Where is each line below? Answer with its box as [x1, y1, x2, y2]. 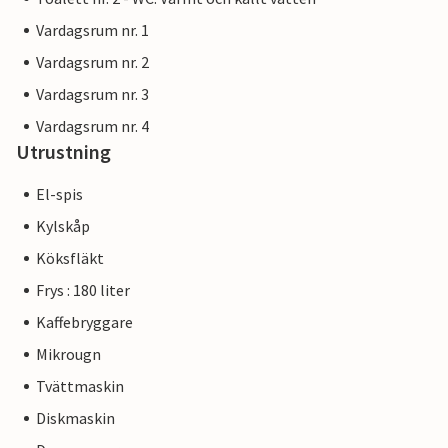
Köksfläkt [36, 248, 104, 269]
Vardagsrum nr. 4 [36, 116, 149, 137]
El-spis [36, 184, 83, 205]
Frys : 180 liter [36, 280, 130, 301]
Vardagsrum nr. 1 [36, 20, 149, 41]
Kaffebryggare [36, 312, 133, 333]
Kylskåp [36, 216, 90, 237]
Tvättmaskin [36, 376, 124, 397]
